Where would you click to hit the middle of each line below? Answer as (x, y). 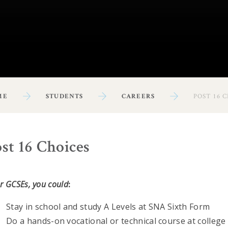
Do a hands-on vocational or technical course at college (116, 221)
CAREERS (138, 96)
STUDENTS (65, 96)
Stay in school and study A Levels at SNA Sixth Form (108, 207)
